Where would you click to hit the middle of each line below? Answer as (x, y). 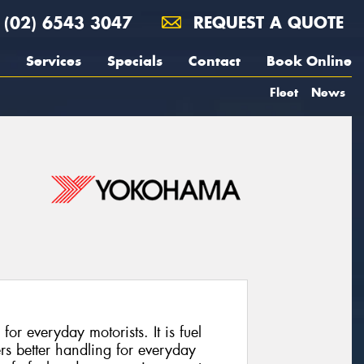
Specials (135, 61)
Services (54, 61)
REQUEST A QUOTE (266, 22)
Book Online (309, 61)
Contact (214, 61)
